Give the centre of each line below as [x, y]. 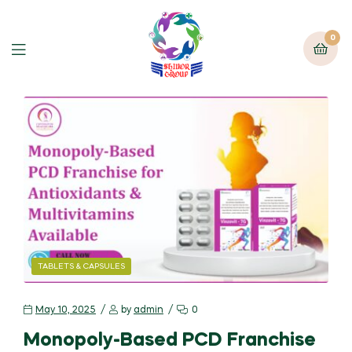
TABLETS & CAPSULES [81, 266]
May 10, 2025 [66, 310]
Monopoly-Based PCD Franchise [170, 340]
